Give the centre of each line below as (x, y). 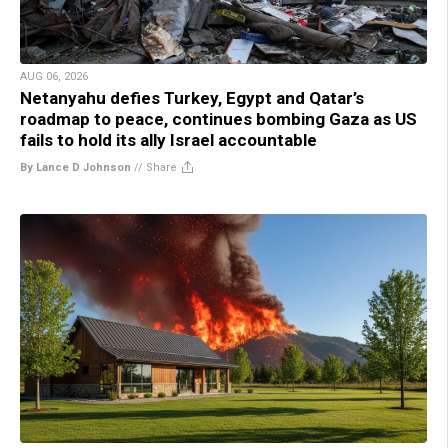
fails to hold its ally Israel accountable (168, 139)
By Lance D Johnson (75, 167)
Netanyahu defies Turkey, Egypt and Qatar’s (192, 97)
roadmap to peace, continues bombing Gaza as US (218, 118)
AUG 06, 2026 (54, 76)
